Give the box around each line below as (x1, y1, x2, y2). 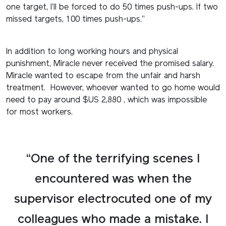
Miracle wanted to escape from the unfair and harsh (6, 72, 200, 80)
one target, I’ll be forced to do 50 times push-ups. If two (6, 3, 218, 12)
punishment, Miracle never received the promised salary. (6, 60, 214, 68)
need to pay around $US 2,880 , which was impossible (6, 96, 207, 104)
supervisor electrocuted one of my (14, 193, 212, 206)
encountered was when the (34, 173, 192, 186)
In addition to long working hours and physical (6, 47, 178, 56)
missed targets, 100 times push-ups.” (6, 15, 145, 24)
